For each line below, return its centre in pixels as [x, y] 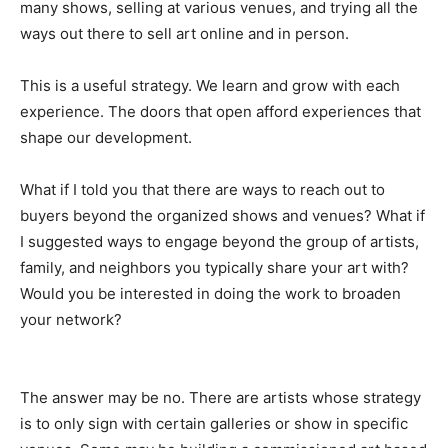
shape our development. [106, 137]
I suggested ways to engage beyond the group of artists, [219, 241]
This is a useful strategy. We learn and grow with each [210, 85]
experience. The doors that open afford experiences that [220, 111]
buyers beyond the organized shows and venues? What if [222, 215]
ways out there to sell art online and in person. [184, 33]
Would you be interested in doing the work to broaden [210, 293]
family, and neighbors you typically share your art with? [214, 267]
